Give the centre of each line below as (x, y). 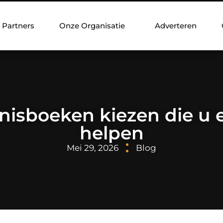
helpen (111, 133)
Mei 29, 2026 (93, 148)
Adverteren (176, 26)
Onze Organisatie (92, 26)
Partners (18, 26)
